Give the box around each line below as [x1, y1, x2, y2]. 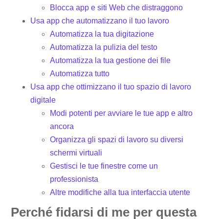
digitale [30, 95, 56, 104]
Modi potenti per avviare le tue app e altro [50, 109, 193, 117]
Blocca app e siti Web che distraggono [50, 3, 183, 12]
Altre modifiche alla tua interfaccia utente [50, 188, 191, 197]
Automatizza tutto [50, 69, 110, 78]
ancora [50, 122, 74, 131]
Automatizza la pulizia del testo [50, 43, 158, 51]
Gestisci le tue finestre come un [50, 161, 158, 170]
